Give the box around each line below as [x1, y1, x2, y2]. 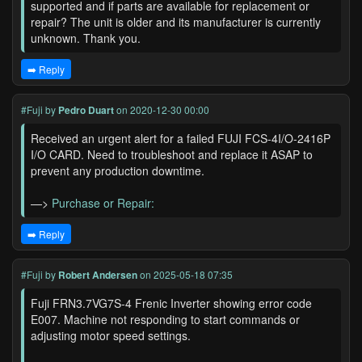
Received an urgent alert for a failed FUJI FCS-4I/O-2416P [31, 130, 330, 146]
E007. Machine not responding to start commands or [31, 311, 300, 327]
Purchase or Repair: [52, 195, 154, 211]
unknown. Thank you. [31, 30, 141, 46]
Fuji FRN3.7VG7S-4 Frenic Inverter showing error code [31, 295, 312, 311]
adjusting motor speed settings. [31, 327, 191, 343]
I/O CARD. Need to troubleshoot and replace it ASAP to [31, 146, 313, 162]
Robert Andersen [58, 267, 137, 282]
